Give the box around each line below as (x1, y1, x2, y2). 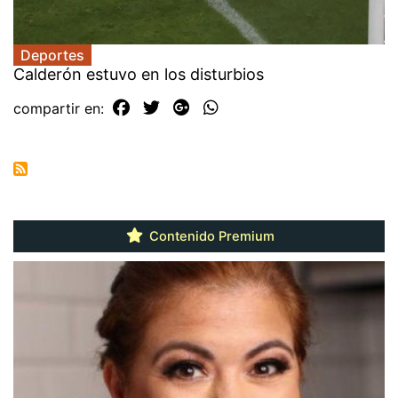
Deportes (20, 46, 84, 65)
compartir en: (13, 99, 108, 118)
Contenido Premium (146, 228, 275, 245)
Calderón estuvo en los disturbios (13, 65, 264, 84)
